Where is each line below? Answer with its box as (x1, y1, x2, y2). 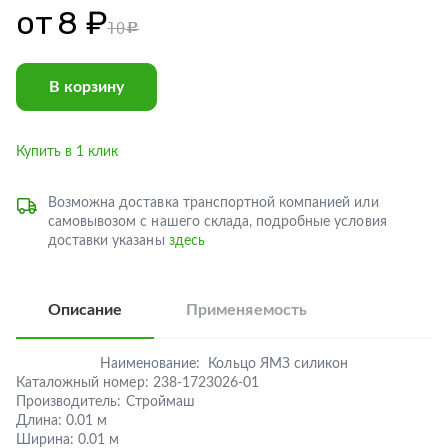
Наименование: (99, 357, 201, 371)
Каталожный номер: (16, 376, 149, 390)
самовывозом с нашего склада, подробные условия (48, 215, 387, 229)
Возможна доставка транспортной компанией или (48, 196, 379, 210)
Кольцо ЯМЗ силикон (208, 357, 349, 371)
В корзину (49, 79, 124, 95)
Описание (48, 302, 123, 318)
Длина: (16, 414, 63, 428)
